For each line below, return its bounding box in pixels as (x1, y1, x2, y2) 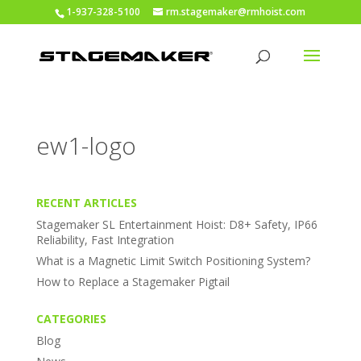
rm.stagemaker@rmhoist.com (166, 5, 306, 19)
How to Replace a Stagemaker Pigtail (35, 274, 230, 289)
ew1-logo (35, 129, 136, 162)
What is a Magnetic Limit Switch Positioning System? (35, 253, 310, 268)
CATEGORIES (35, 311, 106, 326)
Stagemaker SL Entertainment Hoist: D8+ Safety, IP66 (35, 217, 317, 232)
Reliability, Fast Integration (35, 232, 174, 247)
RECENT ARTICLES (35, 195, 137, 210)
